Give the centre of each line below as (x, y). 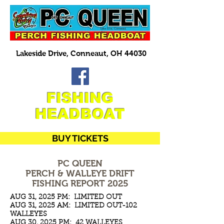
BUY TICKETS (80, 138)
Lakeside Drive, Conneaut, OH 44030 (81, 53)
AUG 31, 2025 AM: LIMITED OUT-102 (73, 206)
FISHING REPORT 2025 (80, 183)
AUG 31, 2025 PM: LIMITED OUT (66, 197)
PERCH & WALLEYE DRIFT (80, 173)
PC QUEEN (80, 163)
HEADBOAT (80, 114)
